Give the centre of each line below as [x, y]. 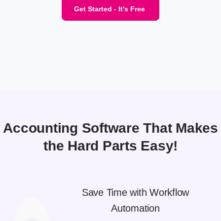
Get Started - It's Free [110, 9]
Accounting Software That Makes [110, 128]
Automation [135, 208]
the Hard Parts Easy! [110, 146]
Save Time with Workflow [135, 193]
